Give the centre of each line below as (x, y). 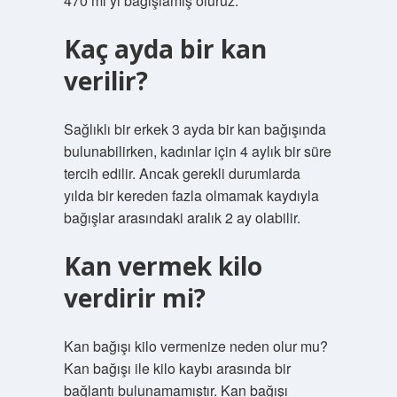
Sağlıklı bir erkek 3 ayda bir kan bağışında (195, 129)
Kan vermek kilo (163, 266)
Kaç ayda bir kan (165, 49)
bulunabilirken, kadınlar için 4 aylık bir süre (197, 151)
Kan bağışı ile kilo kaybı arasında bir (177, 368)
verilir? (105, 81)
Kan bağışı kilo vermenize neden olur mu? (195, 346)
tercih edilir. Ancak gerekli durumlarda (182, 173)
